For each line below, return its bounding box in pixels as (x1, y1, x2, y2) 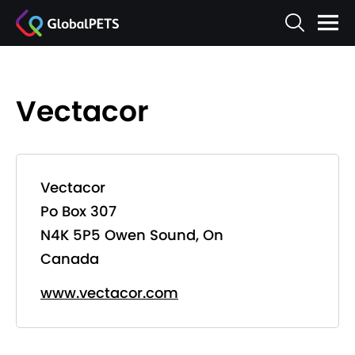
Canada (40, 249, 99, 269)
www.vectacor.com (40, 283, 178, 303)
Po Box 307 (40, 201, 116, 221)
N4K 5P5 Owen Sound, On (40, 225, 223, 245)
